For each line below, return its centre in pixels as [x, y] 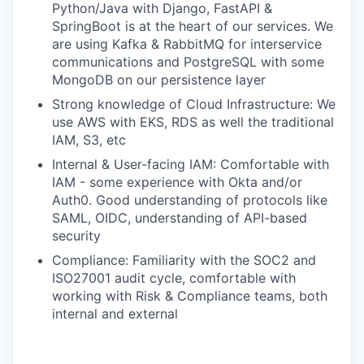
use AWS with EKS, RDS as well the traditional [193, 122]
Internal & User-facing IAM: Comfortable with [191, 164]
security [76, 236]
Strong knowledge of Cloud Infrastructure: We [194, 104]
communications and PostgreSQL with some [188, 62]
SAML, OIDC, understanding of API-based [180, 218]
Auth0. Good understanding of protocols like [190, 200]
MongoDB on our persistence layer [159, 80]
